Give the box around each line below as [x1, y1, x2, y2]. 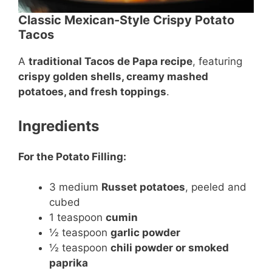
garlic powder [110, 226, 180, 239]
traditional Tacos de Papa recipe [29, 55, 192, 67]
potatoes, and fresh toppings [18, 86, 166, 98]
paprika [49, 257, 88, 269]
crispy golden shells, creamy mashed [18, 70, 208, 83]
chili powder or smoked [110, 242, 229, 254]
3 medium [49, 181, 101, 193]
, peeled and [185, 181, 246, 193]
